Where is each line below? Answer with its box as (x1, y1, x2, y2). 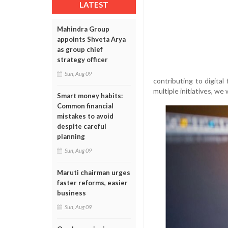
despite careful (57, 122, 106, 130)
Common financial (57, 101, 113, 110)
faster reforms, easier (57, 178, 128, 187)
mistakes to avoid (57, 111, 113, 120)
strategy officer (57, 55, 108, 64)
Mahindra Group (57, 24, 109, 33)
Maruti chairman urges (57, 168, 130, 177)
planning (57, 132, 85, 140)
